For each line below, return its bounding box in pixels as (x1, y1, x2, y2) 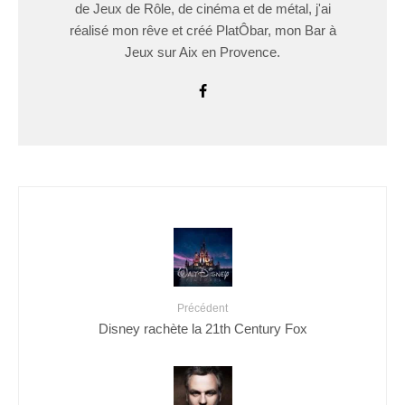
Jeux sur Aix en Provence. (125, 44, 280, 61)
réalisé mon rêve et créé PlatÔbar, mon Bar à (69, 23, 336, 39)
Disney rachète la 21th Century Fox (98, 320, 307, 336)
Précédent (177, 302, 228, 316)
